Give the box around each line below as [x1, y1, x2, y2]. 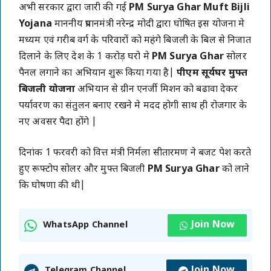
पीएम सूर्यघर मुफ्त [177, 67, 248, 80]
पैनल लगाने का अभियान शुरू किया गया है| [19, 67, 177, 80]
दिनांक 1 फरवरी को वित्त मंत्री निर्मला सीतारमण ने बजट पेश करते [19, 147, 252, 160]
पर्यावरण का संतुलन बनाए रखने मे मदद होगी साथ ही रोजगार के [19, 100, 247, 113]
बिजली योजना [19, 83, 78, 96]
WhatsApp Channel [43, 219, 128, 231]
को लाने [221, 163, 250, 176]
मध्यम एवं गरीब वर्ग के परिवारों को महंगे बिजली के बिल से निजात [19, 34, 251, 47]
